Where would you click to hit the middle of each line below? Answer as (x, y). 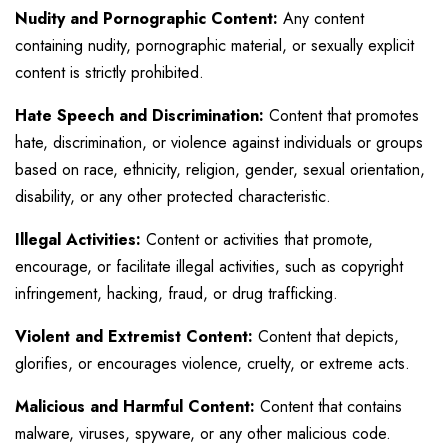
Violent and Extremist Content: (134, 336)
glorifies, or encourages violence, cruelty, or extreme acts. (212, 363)
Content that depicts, (326, 336)
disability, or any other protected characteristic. (173, 196)
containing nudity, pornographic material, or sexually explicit (214, 45)
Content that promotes (341, 115)
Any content (321, 18)
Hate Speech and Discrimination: (139, 115)
